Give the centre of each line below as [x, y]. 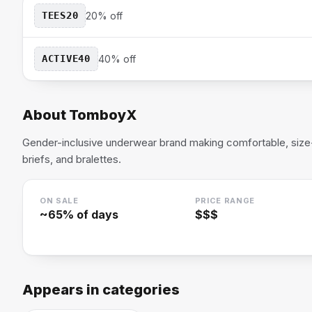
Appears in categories [101, 289]
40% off [117, 58]
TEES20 [60, 15]
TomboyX [103, 115]
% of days [91, 214]
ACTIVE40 [66, 58]
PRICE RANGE [225, 200]
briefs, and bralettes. [72, 159]
